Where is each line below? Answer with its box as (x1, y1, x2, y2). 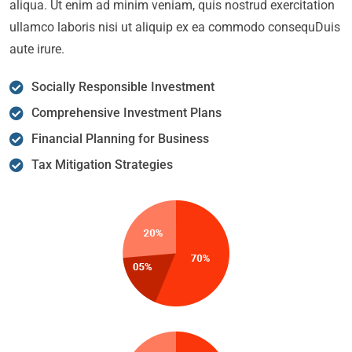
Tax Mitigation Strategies (31, 156, 173, 172)
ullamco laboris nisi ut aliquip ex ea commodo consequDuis (9, 19, 340, 35)
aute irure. (9, 41, 64, 57)
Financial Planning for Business (31, 130, 209, 146)
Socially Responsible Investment (31, 79, 214, 94)
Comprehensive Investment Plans (31, 104, 222, 120)
